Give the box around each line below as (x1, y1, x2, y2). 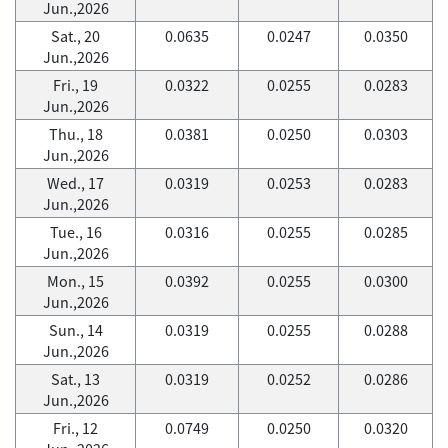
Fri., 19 (53, 74, 98, 96)
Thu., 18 (48, 123, 103, 145)
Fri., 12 (53, 417, 98, 439)
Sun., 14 (48, 319, 103, 341)
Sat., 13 (51, 368, 100, 390)
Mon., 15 (47, 270, 104, 292)
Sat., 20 (51, 25, 100, 47)
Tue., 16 (49, 221, 102, 243)
